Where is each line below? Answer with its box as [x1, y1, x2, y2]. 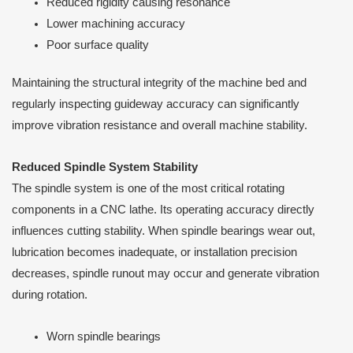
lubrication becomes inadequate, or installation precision [12, 246, 297, 258]
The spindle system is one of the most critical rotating [12, 182, 284, 195]
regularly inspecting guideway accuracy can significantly [12, 98, 299, 111]
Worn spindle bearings [46, 329, 161, 343]
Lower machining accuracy [46, 17, 185, 30]
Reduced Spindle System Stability [12, 161, 198, 173]
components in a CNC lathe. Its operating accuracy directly [12, 203, 314, 216]
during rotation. [12, 288, 87, 301]
